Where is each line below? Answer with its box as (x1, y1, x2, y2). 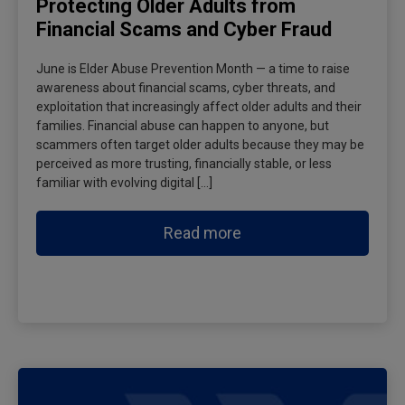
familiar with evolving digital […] (36, 174, 212, 190)
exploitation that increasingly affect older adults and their (36, 99, 362, 114)
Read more (164, 222, 241, 242)
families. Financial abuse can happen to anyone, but (36, 118, 329, 133)
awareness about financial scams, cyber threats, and (36, 80, 335, 95)
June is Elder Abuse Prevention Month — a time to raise (36, 61, 350, 76)
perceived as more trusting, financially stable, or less (36, 155, 332, 171)
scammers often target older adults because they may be (36, 137, 364, 152)
